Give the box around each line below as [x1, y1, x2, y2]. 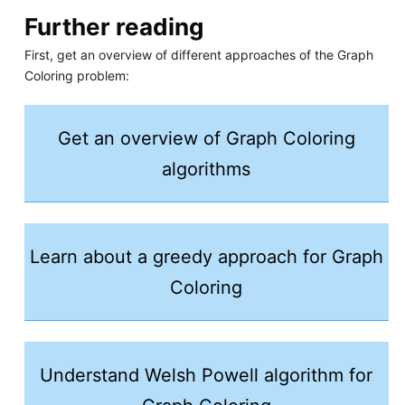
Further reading [24, 12, 203, 41]
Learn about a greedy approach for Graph [29, 245, 383, 268]
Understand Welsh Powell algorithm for [40, 363, 373, 386]
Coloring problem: [24, 67, 129, 83]
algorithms [162, 157, 251, 180]
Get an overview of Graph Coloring [57, 127, 355, 149]
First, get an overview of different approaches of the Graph [24, 46, 373, 62]
